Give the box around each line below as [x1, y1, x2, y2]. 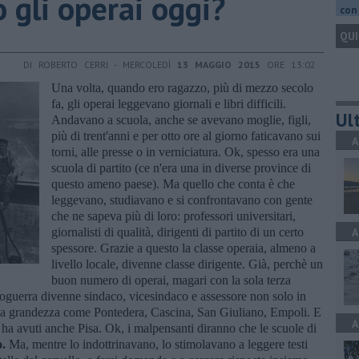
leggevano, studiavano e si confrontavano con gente [51, 192, 313, 207]
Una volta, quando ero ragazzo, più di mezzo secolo [51, 80, 313, 95]
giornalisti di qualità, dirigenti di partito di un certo [51, 224, 304, 239]
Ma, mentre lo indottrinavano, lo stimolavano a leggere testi [6, 337, 308, 351]
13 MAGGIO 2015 [177, 58, 260, 71]
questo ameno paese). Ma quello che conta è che [51, 176, 295, 191]
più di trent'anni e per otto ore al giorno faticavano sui [51, 128, 321, 143]
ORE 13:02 [260, 58, 316, 71]
